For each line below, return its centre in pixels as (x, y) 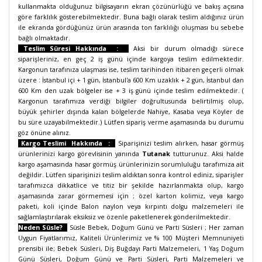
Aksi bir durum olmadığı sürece (186, 49)
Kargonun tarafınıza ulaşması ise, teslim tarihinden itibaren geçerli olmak (131, 70)
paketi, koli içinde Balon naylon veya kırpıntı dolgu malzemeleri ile (131, 206)
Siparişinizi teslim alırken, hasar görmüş (180, 143)
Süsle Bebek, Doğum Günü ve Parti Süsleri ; (139, 227)
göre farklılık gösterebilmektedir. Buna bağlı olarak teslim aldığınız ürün (131, 17)
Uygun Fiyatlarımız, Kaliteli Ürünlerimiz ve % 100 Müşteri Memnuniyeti (131, 238)
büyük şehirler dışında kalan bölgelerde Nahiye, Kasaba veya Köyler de (131, 112)
